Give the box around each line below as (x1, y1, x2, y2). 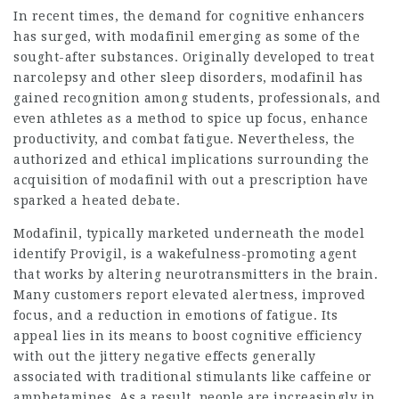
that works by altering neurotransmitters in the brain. (13, 267, 378, 281)
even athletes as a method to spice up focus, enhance (13, 111, 368, 126)
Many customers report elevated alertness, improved (13, 288, 365, 302)
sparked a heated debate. (13, 193, 180, 208)
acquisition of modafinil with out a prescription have (13, 173, 369, 187)
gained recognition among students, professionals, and (13, 91, 381, 105)
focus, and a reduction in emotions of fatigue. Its (13, 308, 338, 322)
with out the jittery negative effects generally (13, 349, 316, 363)
